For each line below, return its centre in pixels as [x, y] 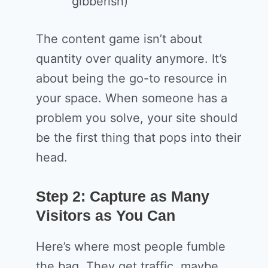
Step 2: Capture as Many [123, 197]
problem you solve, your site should [137, 118]
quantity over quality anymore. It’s [131, 59]
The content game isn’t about [119, 39]
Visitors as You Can [106, 216]
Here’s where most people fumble [131, 247]
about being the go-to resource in [132, 79]
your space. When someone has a [132, 98]
